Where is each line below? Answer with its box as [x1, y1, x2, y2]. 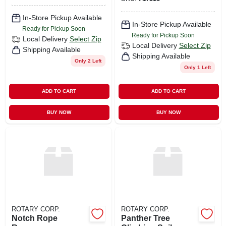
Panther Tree [121, 213, 170, 222]
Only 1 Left [184, 64, 211, 70]
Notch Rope [11, 213, 58, 222]
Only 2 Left [74, 58, 101, 64]
